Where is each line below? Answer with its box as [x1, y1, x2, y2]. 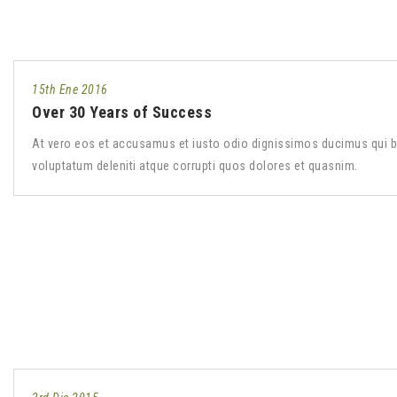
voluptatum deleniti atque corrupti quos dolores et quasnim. [32, 159, 358, 173]
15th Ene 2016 [32, 82, 108, 97]
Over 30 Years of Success [32, 103, 212, 121]
